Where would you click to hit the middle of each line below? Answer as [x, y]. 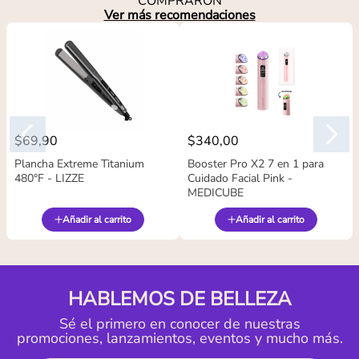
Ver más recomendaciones [179, 16]
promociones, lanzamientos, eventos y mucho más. [179, 339]
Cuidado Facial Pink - [240, 179]
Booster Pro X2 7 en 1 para [256, 164]
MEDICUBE [216, 193]
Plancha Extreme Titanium [79, 164]
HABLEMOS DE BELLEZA [179, 299]
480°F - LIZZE [49, 179]
